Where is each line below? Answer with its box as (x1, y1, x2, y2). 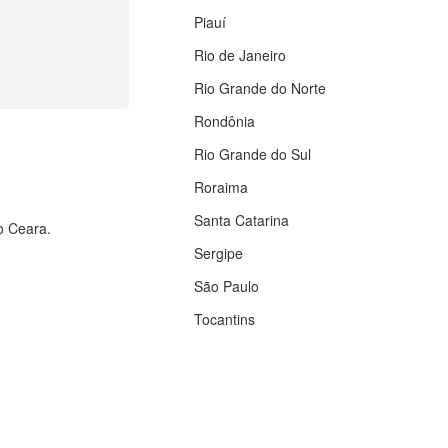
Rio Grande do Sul (193, 144, 311, 164)
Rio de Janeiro (193, 45, 286, 65)
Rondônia (193, 111, 255, 131)
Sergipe (193, 243, 243, 263)
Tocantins (193, 309, 255, 329)
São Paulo (193, 276, 259, 296)
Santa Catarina (193, 210, 289, 230)
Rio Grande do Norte (193, 78, 326, 98)
